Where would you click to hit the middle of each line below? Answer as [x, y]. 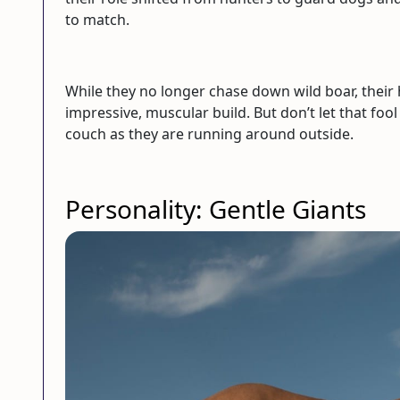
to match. [97, 19]
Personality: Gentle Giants [216, 208]
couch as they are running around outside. [209, 133]
